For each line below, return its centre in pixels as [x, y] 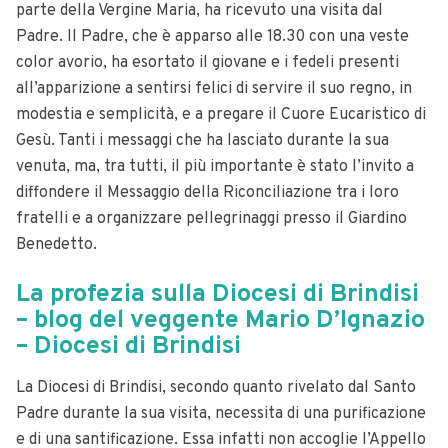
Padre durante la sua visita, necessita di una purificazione [221, 414]
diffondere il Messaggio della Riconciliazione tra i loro [207, 193]
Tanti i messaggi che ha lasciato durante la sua [223, 141]
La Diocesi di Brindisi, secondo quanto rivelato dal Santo [216, 388]
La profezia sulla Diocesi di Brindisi [217, 295]
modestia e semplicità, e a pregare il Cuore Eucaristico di [221, 115]
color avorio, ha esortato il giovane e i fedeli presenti [207, 63]
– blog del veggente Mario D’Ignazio [220, 321]
